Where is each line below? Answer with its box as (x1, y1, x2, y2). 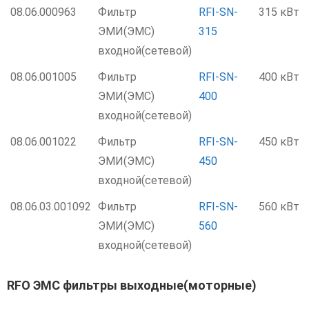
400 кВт (259, 70, 299, 83)
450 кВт (259, 135, 299, 148)
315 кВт (259, 6, 299, 19)
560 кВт (259, 200, 299, 213)
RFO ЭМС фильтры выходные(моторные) (7, 278, 257, 292)
